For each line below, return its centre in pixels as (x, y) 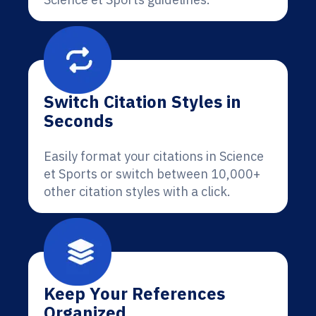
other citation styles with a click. (137, 192)
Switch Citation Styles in (142, 102)
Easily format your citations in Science (154, 156)
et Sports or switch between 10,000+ (152, 174)
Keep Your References (134, 293)
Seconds (78, 121)
